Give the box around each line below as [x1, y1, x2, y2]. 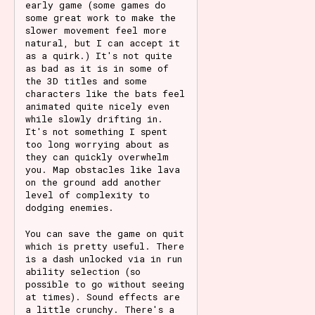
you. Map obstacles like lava [25, 162, 180, 176]
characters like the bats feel [25, 86, 185, 100]
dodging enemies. [25, 200, 114, 214]
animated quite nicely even [25, 99, 169, 112]
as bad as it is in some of [25, 61, 169, 75]
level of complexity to [25, 188, 150, 201]
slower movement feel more [25, 23, 167, 37]
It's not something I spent [25, 124, 167, 138]
